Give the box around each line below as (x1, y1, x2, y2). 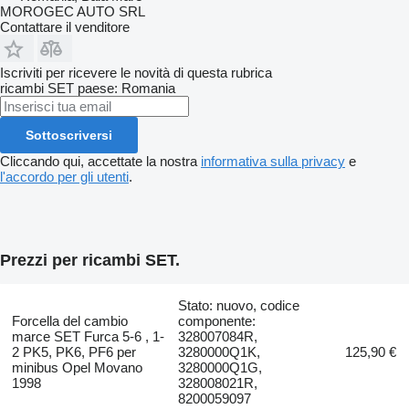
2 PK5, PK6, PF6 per (11, 343, 136, 360)
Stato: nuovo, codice (178, 297, 300, 313)
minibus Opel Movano (11, 359, 142, 375)
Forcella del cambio (11, 312, 128, 329)
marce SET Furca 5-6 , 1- (11, 328, 164, 344)
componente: (178, 312, 257, 329)
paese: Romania (78, 79, 175, 96)
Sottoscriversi (26, 127, 112, 142)
